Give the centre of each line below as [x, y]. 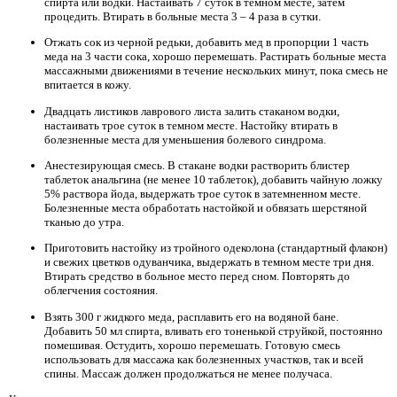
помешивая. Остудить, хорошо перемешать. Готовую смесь [192, 345]
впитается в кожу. [88, 85]
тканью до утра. [84, 222]
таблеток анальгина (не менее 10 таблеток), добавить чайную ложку [214, 179]
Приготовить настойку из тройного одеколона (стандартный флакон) [216, 248]
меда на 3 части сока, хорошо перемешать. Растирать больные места [215, 57]
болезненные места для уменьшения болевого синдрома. [185, 139]
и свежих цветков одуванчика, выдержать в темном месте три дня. [209, 262]
